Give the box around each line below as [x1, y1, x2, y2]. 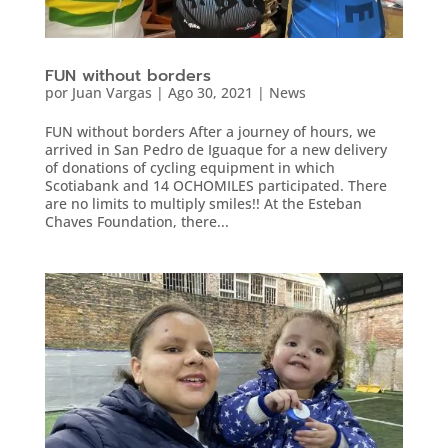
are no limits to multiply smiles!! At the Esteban [44, 194, 362, 214]
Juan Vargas [71, 83, 152, 103]
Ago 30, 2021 [167, 83, 253, 103]
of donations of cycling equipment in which [44, 158, 335, 178]
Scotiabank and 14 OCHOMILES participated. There [44, 176, 387, 196]
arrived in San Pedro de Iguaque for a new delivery [44, 140, 387, 160]
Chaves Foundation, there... [44, 212, 229, 232]
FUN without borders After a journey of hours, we [44, 122, 376, 142]
